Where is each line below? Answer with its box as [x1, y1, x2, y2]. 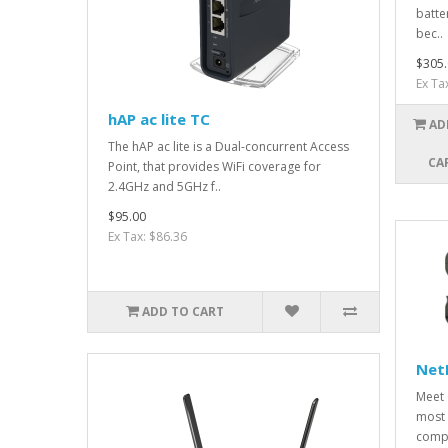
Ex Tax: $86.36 [108, 228, 187, 246]
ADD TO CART [142, 303, 225, 321]
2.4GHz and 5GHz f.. [108, 178, 221, 196]
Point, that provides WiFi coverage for [108, 158, 321, 176]
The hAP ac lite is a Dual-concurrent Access [108, 138, 349, 156]
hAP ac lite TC [108, 109, 210, 130]
